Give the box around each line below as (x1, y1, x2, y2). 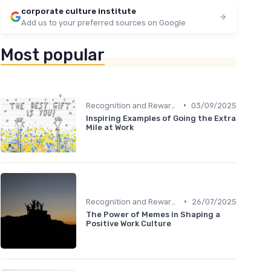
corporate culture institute (21, 7, 136, 16)
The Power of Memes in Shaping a (86, 209, 220, 219)
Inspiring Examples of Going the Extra (86, 113, 236, 123)
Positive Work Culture (86, 218, 171, 228)
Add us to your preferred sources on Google (21, 18, 186, 27)
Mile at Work (86, 122, 134, 132)
